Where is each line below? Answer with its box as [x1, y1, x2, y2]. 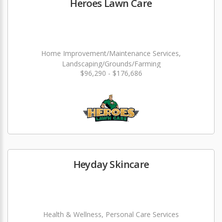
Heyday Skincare [73, 158, 149, 171]
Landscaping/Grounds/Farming [61, 59, 161, 69]
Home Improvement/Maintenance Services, [41, 49, 181, 58]
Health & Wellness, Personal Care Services [43, 210, 179, 220]
